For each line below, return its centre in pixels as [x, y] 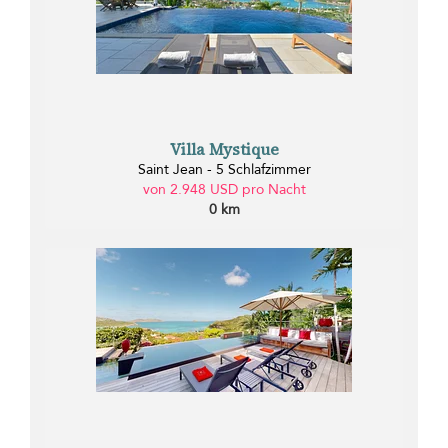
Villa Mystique [224, 149]
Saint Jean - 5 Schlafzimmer [224, 170]
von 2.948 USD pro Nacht [224, 190]
